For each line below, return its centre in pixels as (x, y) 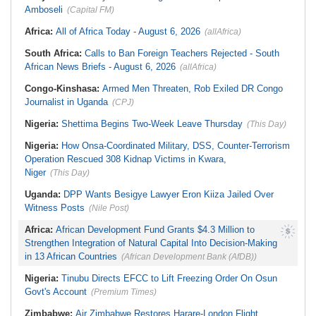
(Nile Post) (109, 208)
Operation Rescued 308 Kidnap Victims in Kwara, (126, 159)
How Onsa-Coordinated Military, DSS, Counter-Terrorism (176, 146)
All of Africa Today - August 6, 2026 (128, 31)
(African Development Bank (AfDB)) (189, 257)
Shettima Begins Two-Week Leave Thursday (152, 124)
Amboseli (44, 10)
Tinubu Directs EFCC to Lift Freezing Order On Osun (169, 278)
